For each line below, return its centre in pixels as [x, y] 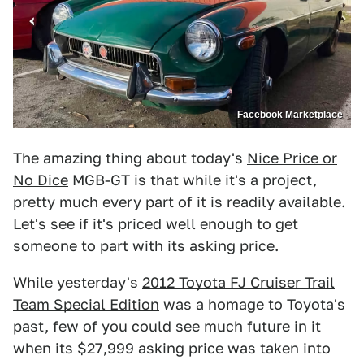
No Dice [41, 180]
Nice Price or [292, 158]
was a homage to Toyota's [252, 305]
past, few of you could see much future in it [167, 327]
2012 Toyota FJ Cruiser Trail [238, 283]
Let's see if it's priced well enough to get [156, 224]
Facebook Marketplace [290, 115]
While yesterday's [78, 283]
